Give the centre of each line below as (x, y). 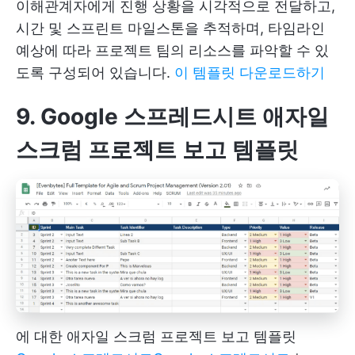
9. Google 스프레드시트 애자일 (172, 116)
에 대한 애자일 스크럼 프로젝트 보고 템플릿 (156, 337)
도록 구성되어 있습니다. (95, 72)
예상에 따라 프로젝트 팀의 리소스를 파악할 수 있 (172, 50)
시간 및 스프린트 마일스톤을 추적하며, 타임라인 (170, 28)
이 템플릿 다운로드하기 (250, 72)
